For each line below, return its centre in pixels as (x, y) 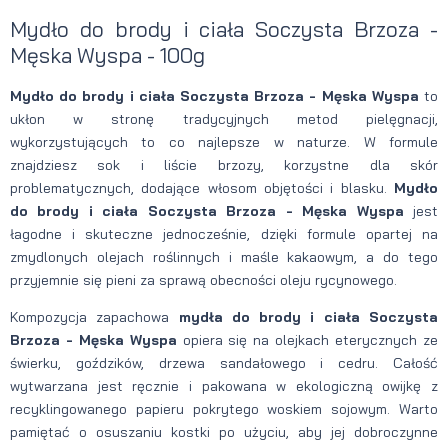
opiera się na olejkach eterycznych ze (307, 339)
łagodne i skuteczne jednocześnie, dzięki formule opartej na (224, 233)
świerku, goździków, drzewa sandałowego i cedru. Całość (224, 362)
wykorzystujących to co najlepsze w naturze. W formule (224, 141)
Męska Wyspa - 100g (107, 54)
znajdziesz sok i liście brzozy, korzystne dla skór (224, 164)
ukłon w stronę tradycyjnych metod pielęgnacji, (224, 118)
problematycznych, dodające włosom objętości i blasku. (202, 187)
